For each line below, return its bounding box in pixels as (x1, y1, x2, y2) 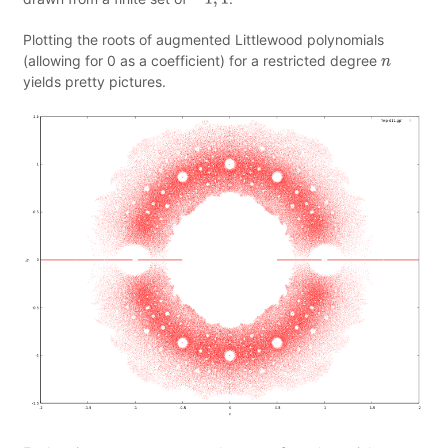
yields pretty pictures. (23, 73, 166, 90)
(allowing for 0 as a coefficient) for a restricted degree (23, 52, 381, 69)
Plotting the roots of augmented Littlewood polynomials (23, 31, 384, 48)
